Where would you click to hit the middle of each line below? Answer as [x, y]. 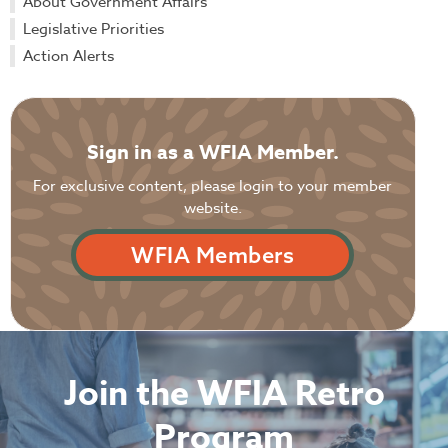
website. [212, 208]
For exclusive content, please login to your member [213, 186]
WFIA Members [213, 255]
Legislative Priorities [93, 28]
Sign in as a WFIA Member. [212, 152]
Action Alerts [68, 55]
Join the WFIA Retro [224, 395]
